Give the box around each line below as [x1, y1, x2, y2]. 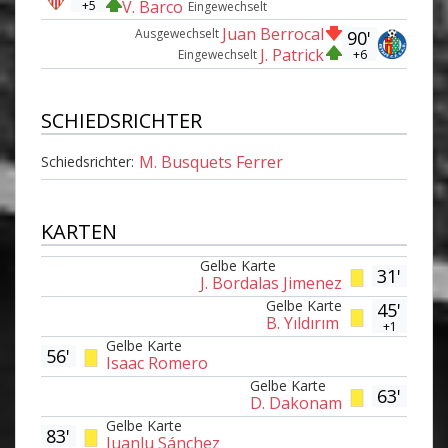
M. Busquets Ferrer [139, 150, 283, 173]
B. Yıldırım [266, 312, 339, 334]
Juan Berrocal [221, 22, 324, 45]
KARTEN [41, 217, 117, 245]
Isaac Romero [106, 352, 208, 374]
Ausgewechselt [135, 24, 219, 42]
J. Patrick [259, 44, 324, 66]
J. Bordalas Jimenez [200, 272, 342, 294]
